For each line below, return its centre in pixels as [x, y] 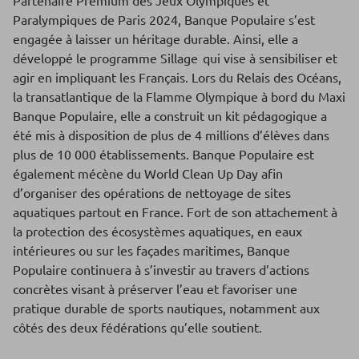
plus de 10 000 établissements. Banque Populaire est [163, 154]
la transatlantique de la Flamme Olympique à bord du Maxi [179, 97]
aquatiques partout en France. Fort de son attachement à [175, 212]
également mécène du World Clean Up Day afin [148, 173]
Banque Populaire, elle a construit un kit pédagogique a [170, 116]
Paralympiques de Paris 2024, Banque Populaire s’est [164, 20]
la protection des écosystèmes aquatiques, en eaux [157, 231]
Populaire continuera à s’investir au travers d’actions [161, 270]
